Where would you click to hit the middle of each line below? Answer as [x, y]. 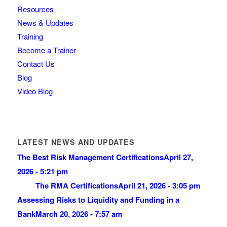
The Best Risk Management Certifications [90, 157]
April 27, [178, 157]
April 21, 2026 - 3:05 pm [159, 186]
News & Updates [45, 23]
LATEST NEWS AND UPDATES [76, 142]
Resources [35, 9]
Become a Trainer [46, 50]
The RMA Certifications [77, 186]
